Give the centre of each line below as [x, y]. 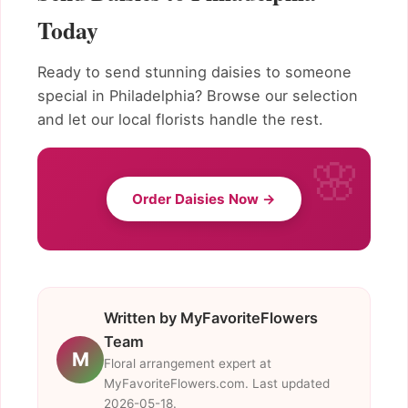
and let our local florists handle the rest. [180, 120]
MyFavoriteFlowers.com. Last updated [217, 383]
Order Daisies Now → [204, 199]
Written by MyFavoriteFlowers [211, 317]
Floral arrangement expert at [188, 363]
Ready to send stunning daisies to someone [194, 72]
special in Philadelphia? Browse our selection [198, 96]
